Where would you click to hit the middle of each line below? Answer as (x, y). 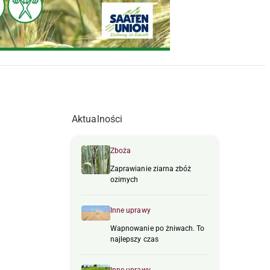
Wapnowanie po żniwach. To (158, 229)
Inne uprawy (130, 211)
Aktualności (97, 119)
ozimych (124, 180)
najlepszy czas (134, 240)
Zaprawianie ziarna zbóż (151, 169)
